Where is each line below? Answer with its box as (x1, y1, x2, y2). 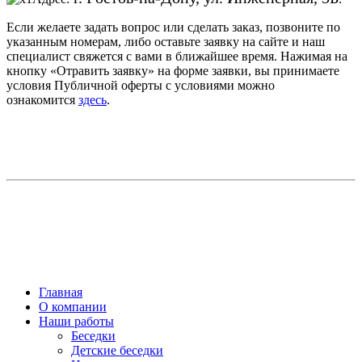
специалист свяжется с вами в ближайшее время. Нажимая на (6, 48, 347, 63)
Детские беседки (71, 343, 163, 357)
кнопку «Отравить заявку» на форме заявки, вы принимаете (6, 63, 339, 78)
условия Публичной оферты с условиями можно (6, 78, 275, 92)
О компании (39, 299, 107, 314)
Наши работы (39, 314, 114, 328)
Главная (39, 284, 82, 299)
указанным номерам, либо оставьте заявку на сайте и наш (6, 34, 325, 48)
